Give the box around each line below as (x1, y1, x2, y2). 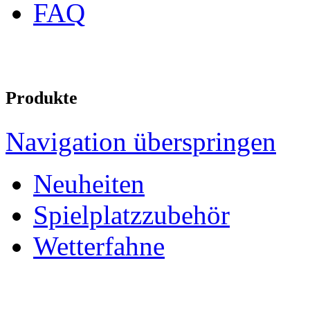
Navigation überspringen (6, 126, 276, 156)
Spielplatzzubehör (33, 199, 230, 230)
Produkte (6, 87, 77, 108)
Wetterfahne (33, 230, 165, 261)
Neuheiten (33, 168, 145, 199)
